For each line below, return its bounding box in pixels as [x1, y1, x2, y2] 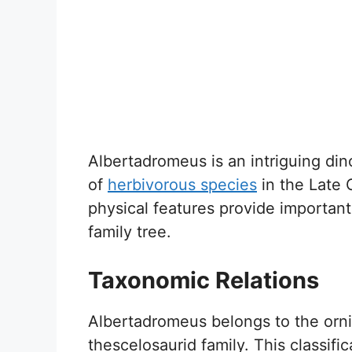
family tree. [88, 222, 171, 241]
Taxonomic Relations [88, 266, 319, 294]
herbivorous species [108, 174, 257, 194]
